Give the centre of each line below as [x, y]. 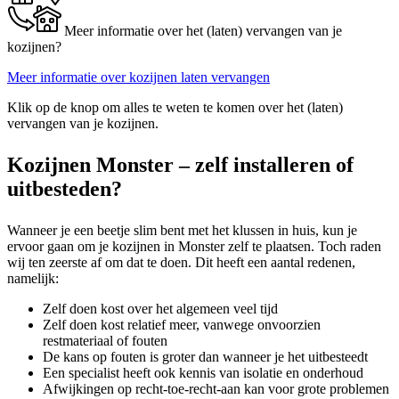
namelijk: [33, 279]
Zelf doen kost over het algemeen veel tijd [160, 309]
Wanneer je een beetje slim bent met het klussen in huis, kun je [182, 231]
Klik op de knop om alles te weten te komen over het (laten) [175, 108]
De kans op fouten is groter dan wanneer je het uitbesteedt [205, 357]
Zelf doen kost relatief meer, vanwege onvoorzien [182, 325]
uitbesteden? [65, 189]
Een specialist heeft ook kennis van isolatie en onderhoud [203, 373]
